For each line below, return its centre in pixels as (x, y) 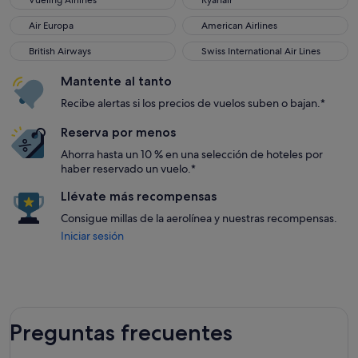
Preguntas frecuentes (121, 332)
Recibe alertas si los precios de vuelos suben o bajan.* (193, 103)
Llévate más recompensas (139, 196)
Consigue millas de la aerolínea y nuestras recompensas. (199, 218)
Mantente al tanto (116, 81)
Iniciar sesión (92, 236)
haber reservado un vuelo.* (128, 169)
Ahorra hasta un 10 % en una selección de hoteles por (192, 154)
